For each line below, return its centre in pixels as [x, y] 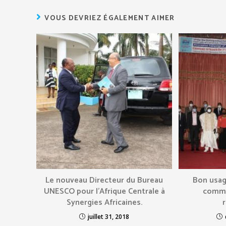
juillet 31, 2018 [109, 217]
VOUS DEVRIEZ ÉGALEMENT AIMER [110, 19]
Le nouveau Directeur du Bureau [104, 181]
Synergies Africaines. [104, 203]
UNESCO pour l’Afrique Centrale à [104, 192]
